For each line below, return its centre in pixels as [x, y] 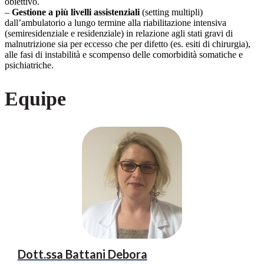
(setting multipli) [171, 12]
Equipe [35, 98]
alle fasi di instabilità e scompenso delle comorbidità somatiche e [124, 55]
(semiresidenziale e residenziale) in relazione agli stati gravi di [119, 34]
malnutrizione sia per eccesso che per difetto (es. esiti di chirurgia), [128, 44]
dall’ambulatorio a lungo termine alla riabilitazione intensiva [115, 23]
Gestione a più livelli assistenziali [76, 12]
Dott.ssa [40, 254]
